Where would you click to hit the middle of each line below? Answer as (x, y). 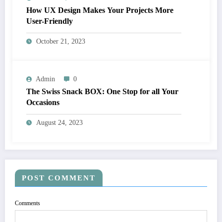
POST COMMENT (59, 178)
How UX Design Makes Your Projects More (100, 10)
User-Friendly (50, 21)
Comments (28, 203)
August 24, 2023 (59, 123)
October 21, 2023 (61, 42)
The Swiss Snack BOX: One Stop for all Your (102, 92)
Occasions (43, 103)
